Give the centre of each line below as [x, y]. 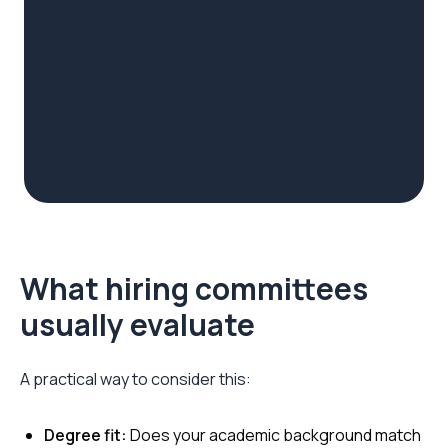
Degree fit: [85, 435]
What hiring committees [194, 288]
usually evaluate [137, 324]
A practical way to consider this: [135, 379]
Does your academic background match [274, 435]
